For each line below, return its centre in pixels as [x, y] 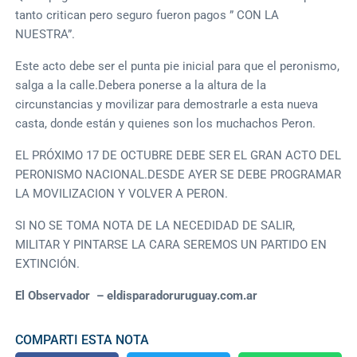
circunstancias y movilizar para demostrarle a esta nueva [167, 104]
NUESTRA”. [45, 34]
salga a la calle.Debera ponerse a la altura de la [141, 85]
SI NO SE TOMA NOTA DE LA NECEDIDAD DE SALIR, [155, 225]
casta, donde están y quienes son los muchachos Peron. [166, 123]
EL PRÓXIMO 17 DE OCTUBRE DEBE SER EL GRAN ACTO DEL [178, 155]
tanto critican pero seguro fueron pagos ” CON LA [147, 15]
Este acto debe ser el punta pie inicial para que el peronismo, [178, 66]
